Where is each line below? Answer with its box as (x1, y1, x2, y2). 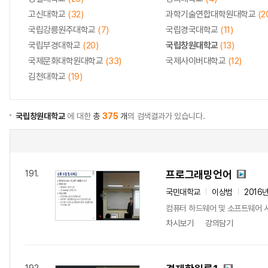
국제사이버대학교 (166, 56, 228, 66)
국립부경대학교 (28, 40, 83, 51)
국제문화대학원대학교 (28, 56, 105, 66)
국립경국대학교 (166, 25, 220, 35)
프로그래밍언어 (166, 168, 232, 181)
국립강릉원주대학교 (28, 25, 98, 35)
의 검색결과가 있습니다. (127, 111, 205, 121)
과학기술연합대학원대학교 (166, 9, 258, 20)
